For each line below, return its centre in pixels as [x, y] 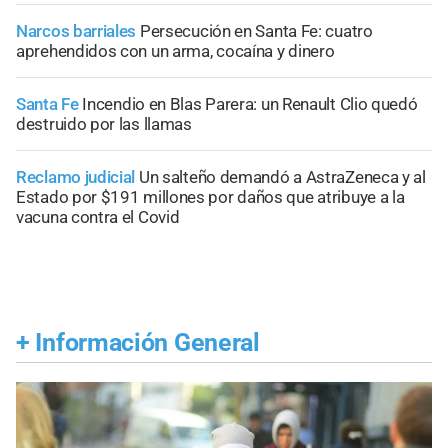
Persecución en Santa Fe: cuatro [256, 31]
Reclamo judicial [76, 177]
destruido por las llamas [104, 124]
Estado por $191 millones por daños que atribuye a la [210, 197]
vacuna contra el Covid [98, 217]
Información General [147, 343]
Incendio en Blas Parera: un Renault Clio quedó [250, 104]
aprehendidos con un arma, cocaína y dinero [175, 51]
